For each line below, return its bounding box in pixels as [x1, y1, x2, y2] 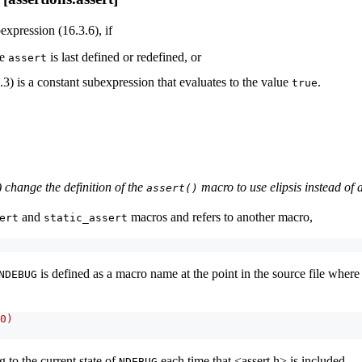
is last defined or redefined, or [47, 50, 201, 65]
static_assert [44, 211, 128, 224]
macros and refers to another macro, [128, 209, 313, 224]
